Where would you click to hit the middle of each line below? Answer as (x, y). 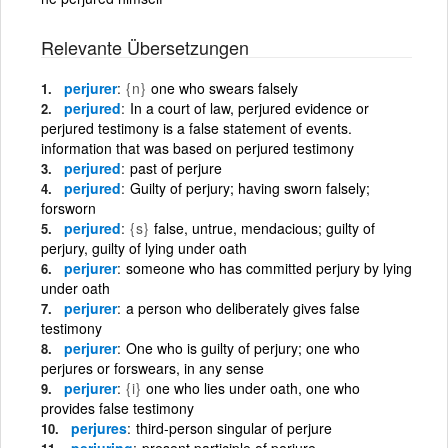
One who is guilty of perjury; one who (243, 347)
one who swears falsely (224, 87)
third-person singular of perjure (234, 427)
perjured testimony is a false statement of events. (196, 127)
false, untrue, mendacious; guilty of (264, 227)
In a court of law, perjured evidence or (249, 107)
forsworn (68, 207)
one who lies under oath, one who (253, 387)
